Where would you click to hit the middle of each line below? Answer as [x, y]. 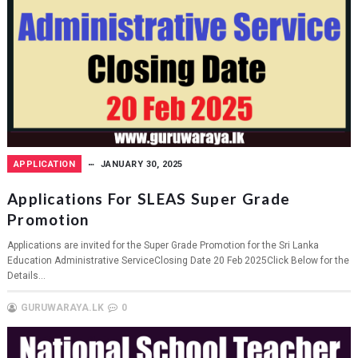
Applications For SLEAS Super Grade [149, 198]
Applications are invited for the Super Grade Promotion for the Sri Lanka [163, 245]
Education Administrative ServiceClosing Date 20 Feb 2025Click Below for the [178, 260]
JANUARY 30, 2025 [141, 164]
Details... [26, 275]
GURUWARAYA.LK [62, 307]
